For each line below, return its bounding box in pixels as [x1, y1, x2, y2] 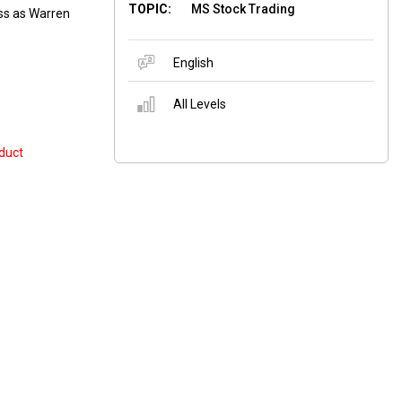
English [173, 56, 214, 70]
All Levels [173, 97, 226, 111]
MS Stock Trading [191, 2, 295, 16]
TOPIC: [128, 2, 171, 16]
